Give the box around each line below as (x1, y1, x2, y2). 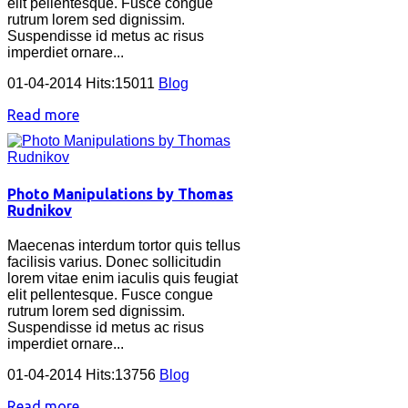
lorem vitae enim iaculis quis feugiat (7, 270, 238, 286)
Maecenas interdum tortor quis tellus (7, 237, 240, 253)
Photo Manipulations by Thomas (7, 185, 233, 202)
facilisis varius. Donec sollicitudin (7, 253, 221, 270)
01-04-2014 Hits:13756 (7, 366, 159, 382)
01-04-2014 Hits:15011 (7, 76, 158, 92)
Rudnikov (7, 201, 72, 219)
